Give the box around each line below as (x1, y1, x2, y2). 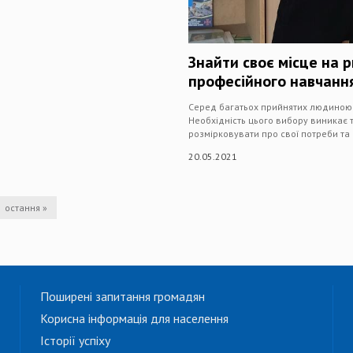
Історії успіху (40, 333, 110, 349)
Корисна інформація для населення (40, 310, 229, 327)
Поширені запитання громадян (40, 288, 205, 305)
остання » (5, 202, 47, 214)
